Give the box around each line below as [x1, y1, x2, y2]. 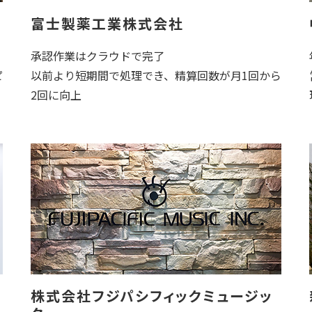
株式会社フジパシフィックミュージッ [31, 286, 273, 306]
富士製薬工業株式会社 [31, 13, 184, 33]
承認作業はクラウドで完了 [31, 47, 164, 64]
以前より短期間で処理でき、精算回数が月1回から [31, 67, 281, 84]
